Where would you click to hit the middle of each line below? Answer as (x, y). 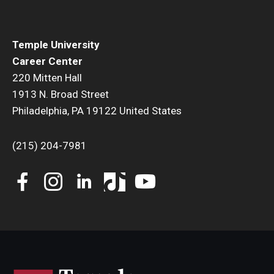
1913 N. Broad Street (61, 94)
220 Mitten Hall (47, 77)
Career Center (47, 61)
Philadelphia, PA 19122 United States (97, 110)
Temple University (56, 44)
